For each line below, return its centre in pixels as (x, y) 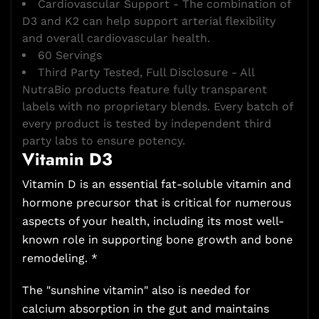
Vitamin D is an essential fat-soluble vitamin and (157, 184)
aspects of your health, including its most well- (153, 221)
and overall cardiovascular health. (116, 38)
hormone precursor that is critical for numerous (157, 203)
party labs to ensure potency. (104, 141)
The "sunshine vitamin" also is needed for (136, 291)
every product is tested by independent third (147, 124)
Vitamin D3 (67, 159)
